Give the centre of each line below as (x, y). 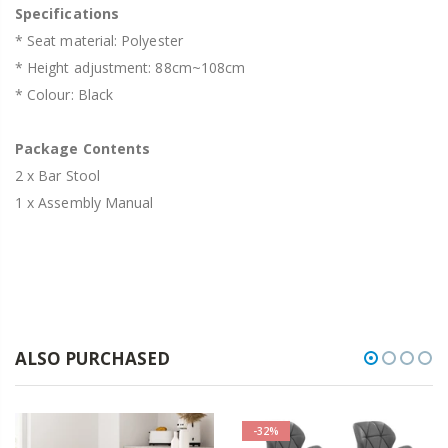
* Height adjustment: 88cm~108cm (130, 68)
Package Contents (83, 149)
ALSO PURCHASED (92, 359)
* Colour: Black (64, 95)
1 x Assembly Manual (84, 203)
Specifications (67, 14)
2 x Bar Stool (57, 176)
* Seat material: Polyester (99, 41)
